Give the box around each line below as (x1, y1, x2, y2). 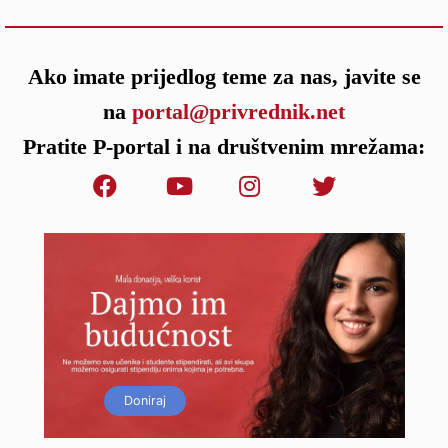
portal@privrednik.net (132, 98, 345, 124)
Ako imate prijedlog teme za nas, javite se (27, 63, 421, 89)
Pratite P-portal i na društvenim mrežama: (23, 133, 425, 159)
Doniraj (124, 392, 167, 408)
